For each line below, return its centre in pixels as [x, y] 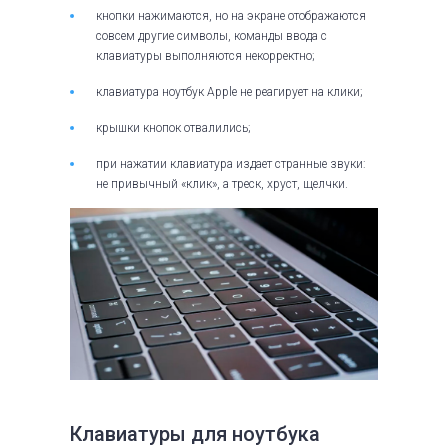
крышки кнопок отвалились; [173, 128]
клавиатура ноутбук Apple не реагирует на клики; [229, 92]
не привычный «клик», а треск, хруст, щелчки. [222, 184]
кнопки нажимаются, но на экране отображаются [231, 16]
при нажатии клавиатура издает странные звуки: [231, 164]
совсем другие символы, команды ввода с [211, 36]
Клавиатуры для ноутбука [195, 433]
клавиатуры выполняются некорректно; [205, 56]
